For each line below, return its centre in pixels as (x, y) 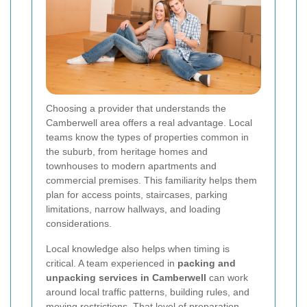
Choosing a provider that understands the (136, 109)
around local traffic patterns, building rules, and (148, 292)
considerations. (79, 224)
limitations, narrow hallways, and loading (133, 209)
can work (227, 278)
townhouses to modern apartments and (131, 166)
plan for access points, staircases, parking (137, 195)
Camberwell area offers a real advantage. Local (149, 123)
